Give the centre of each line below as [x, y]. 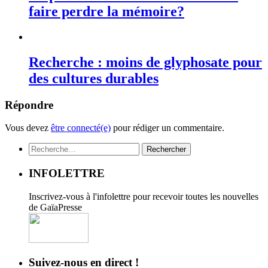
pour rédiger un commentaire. [167, 128]
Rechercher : [52, 148]
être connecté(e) [81, 128]
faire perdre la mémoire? [106, 11]
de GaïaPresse [55, 207]
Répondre [29, 105]
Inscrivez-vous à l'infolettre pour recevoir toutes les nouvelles [144, 196]
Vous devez [28, 128]
